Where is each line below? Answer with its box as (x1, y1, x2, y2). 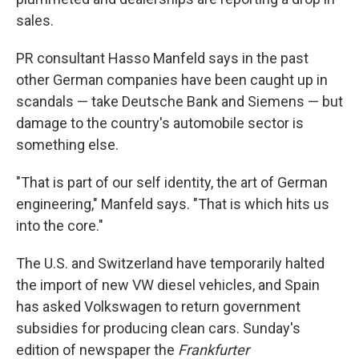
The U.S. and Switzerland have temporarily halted (16, 255, 325, 272)
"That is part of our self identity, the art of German (16, 174, 328, 192)
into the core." (16, 217, 103, 235)
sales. (16, 12, 54, 30)
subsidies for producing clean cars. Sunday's (16, 320, 301, 337)
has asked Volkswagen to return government (16, 298, 301, 316)
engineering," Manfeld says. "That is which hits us (16, 196, 329, 213)
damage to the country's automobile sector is (16, 115, 304, 132)
